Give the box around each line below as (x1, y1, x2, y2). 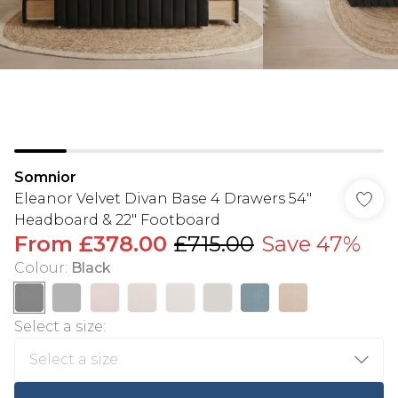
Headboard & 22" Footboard (14, 211, 220, 228)
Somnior (14, 169, 76, 186)
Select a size (14, 318, 103, 335)
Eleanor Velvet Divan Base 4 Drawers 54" (14, 190, 312, 207)
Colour (14, 259, 65, 276)
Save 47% (261, 231, 361, 257)
